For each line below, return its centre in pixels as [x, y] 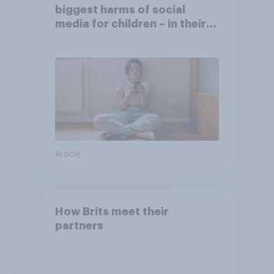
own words [85, 38]
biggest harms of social [120, 9]
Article [68, 155]
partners [79, 225]
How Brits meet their [112, 211]
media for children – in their [130, 24]
